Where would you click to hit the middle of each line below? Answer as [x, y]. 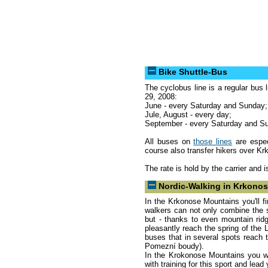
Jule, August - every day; [188, 114]
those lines [213, 141]
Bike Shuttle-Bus [193, 71]
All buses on [169, 141]
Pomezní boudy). [174, 246]
